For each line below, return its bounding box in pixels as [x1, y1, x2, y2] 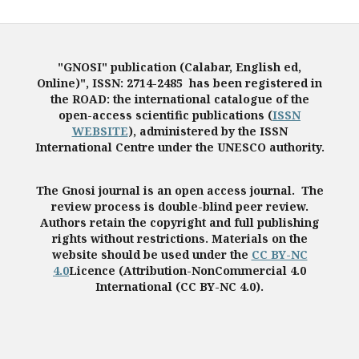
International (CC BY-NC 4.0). [95, 279, 264, 294]
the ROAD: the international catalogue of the [50, 91, 309, 107]
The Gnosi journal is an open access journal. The [35, 183, 324, 198]
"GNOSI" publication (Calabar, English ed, [58, 59, 301, 75]
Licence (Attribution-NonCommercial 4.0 [69, 263, 306, 278]
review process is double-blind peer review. [50, 199, 309, 214]
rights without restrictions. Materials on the [51, 231, 308, 246]
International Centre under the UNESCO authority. [34, 139, 325, 155]
